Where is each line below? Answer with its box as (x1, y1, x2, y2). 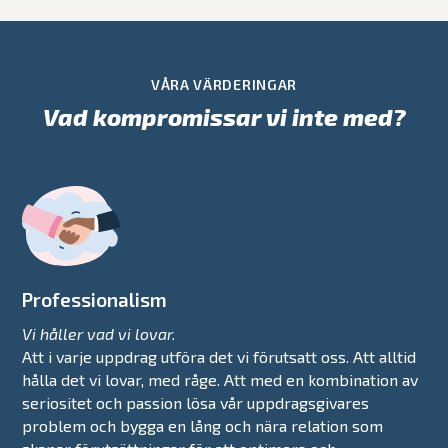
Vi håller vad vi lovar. (22, 323, 177, 343)
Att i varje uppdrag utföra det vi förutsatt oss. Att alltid (22, 346, 417, 366)
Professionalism (22, 287, 168, 311)
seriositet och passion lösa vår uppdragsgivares (22, 392, 370, 412)
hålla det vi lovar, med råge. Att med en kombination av (22, 369, 419, 389)
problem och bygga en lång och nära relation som (22, 415, 384, 435)
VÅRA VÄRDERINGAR (150, 75, 298, 93)
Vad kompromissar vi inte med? (42, 101, 406, 131)
